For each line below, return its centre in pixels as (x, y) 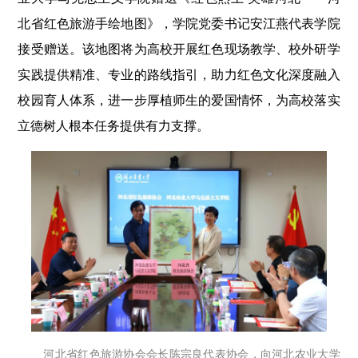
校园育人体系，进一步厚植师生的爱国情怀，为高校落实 (179, 100)
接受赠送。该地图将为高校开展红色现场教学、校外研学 (179, 49)
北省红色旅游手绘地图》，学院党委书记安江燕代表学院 (179, 23)
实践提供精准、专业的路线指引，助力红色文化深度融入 (179, 74)
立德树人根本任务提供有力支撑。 (114, 125)
